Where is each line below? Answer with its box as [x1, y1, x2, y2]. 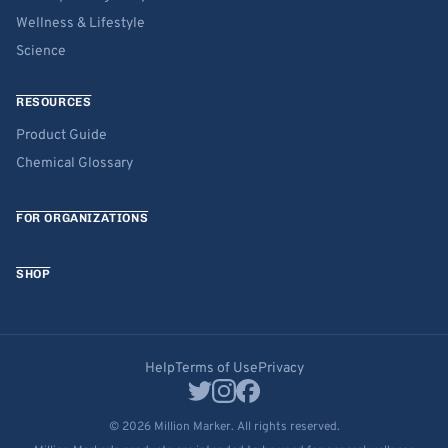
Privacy [257, 360, 304, 377]
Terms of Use [174, 360, 258, 377]
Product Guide [16, 127, 107, 144]
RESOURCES [16, 95, 92, 109]
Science [16, 43, 66, 60]
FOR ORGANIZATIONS [16, 211, 149, 225]
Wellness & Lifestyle [16, 15, 145, 32]
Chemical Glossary [16, 155, 133, 172]
